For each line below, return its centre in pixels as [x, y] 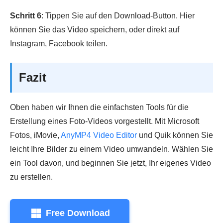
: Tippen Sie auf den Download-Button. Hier [118, 15]
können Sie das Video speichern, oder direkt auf [95, 29]
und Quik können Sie [175, 135]
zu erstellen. [31, 177]
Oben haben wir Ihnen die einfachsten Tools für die [99, 107]
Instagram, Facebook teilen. [59, 43]
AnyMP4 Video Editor [99, 135]
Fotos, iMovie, [35, 135]
